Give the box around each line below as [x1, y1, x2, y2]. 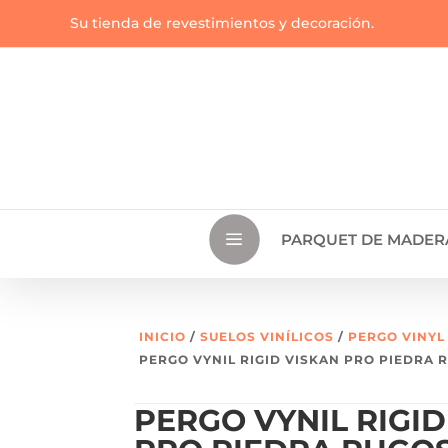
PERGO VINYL [348, 329, 446, 345]
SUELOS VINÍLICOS [200, 329, 335, 345]
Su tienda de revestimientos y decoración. [70, 14, 374, 32]
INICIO [139, 329, 187, 345]
